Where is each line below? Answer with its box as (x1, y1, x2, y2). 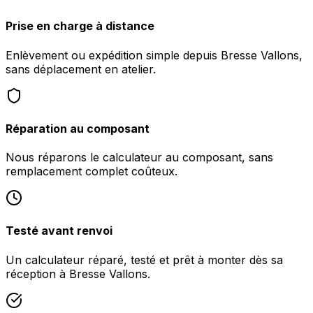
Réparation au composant (6, 121, 150, 136)
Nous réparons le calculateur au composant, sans (6, 150, 273, 165)
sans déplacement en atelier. (6, 61, 156, 76)
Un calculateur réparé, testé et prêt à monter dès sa (6, 252, 283, 267)
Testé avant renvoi (6, 224, 112, 238)
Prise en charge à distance (6, 19, 154, 34)
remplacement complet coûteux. (6, 164, 177, 179)
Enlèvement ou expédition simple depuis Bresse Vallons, (6, 48, 303, 62)
